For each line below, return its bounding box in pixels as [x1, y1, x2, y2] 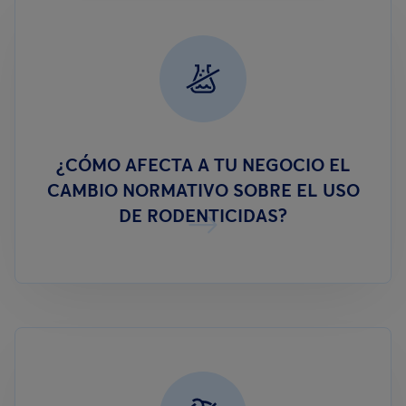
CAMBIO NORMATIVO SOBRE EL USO [46, 179, 360, 201]
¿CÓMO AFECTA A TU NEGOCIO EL [55, 154, 351, 176]
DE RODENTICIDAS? [119, 205, 287, 227]
